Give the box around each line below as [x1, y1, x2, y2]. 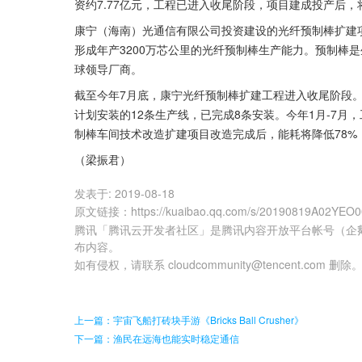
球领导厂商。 [74, 61, 142, 77]
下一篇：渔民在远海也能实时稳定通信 [74, 331, 239, 345]
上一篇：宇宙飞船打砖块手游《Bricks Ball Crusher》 [74, 313, 304, 326]
